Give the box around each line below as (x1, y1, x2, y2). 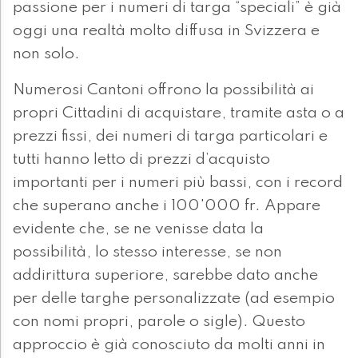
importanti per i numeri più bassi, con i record (13, 174, 343, 191)
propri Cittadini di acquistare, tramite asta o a (13, 105, 344, 121)
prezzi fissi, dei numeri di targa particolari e (13, 128, 328, 145)
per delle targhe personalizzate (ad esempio (13, 290, 335, 307)
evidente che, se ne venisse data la (13, 221, 264, 237)
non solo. (13, 46, 80, 62)
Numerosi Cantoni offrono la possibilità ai (13, 82, 314, 98)
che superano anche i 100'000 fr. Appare (13, 197, 320, 214)
